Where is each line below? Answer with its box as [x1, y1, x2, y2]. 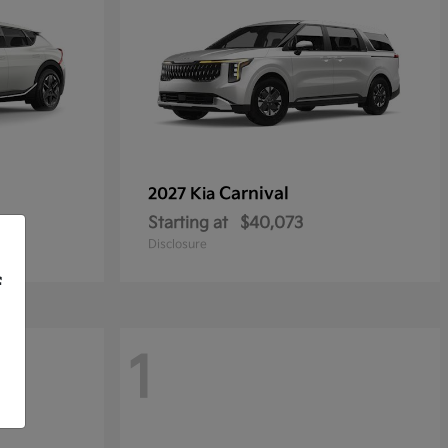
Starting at [148, 214, 228, 234]
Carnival [219, 184, 289, 205]
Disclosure [148, 237, 207, 253]
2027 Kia [148, 185, 219, 205]
